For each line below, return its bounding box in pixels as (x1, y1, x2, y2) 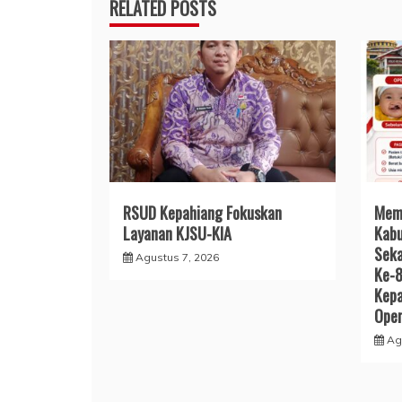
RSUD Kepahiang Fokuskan (123, 201, 282, 225)
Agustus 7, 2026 (135, 250, 219, 265)
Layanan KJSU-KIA (123, 222, 232, 246)
